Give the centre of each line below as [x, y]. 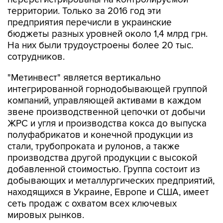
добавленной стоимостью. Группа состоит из [104, 149]
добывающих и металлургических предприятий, [111, 160]
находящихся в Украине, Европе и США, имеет [108, 171]
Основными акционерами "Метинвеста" [93, 215]
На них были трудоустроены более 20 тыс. [100, 25]
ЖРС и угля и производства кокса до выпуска [107, 103]
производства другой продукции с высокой [102, 137]
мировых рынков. [46, 194]
